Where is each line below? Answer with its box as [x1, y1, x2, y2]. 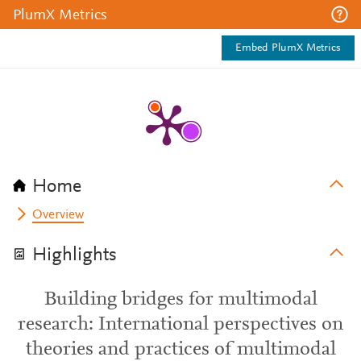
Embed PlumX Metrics [235, 43, 341, 54]
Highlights [32, 246, 117, 265]
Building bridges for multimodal [44, 290, 317, 309]
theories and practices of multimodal [25, 340, 336, 359]
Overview [32, 209, 85, 222]
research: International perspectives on [18, 315, 343, 334]
